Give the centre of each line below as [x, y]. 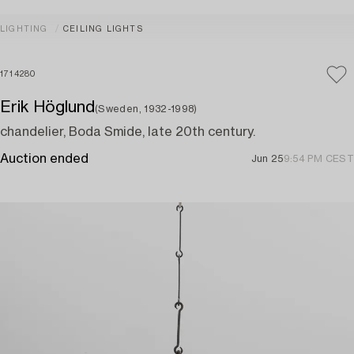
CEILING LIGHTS [103, 29]
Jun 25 [267, 159]
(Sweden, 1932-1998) [146, 109]
